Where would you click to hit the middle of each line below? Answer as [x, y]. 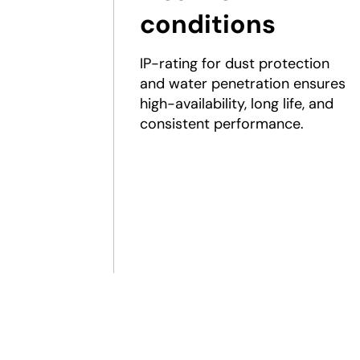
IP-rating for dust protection [234, 63]
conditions [207, 24]
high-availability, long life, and [236, 104]
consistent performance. [221, 124]
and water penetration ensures [242, 84]
